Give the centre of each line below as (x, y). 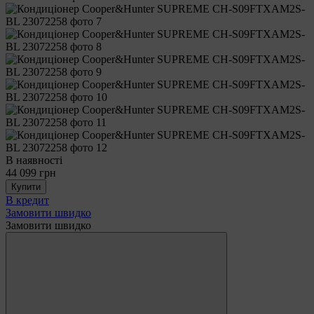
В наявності (34, 160)
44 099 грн (31, 172)
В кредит (27, 200)
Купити (26, 186)
